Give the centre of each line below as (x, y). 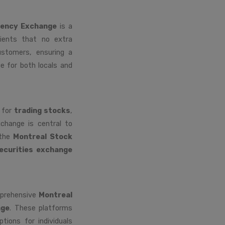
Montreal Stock (43, 136)
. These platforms (41, 208)
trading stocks (42, 110)
